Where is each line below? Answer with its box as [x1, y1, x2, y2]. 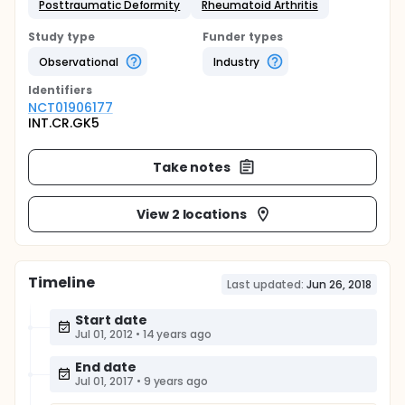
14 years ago [142, 326, 212, 342]
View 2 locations [136, 204, 248, 223]
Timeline [28, 272, 95, 293]
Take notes [152, 157, 231, 176]
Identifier [28, 82, 86, 98]
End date [75, 358, 137, 376]
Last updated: [226, 277, 305, 292]
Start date [75, 311, 147, 329]
